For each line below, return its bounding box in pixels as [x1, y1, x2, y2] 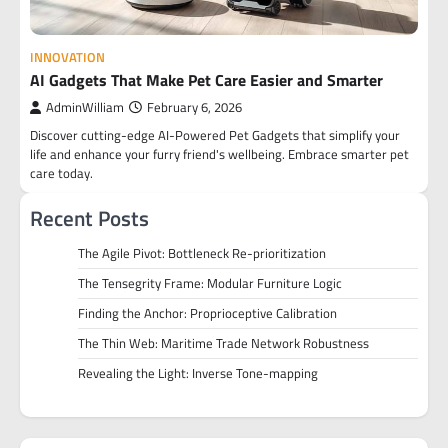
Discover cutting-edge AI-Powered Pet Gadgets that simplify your [30, 125, 400, 145]
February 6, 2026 [147, 98, 242, 117]
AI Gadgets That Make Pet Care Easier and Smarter [30, 68, 383, 92]
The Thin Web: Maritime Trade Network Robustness [78, 333, 369, 353]
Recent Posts [30, 202, 149, 234]
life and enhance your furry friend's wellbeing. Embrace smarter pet [30, 144, 409, 164]
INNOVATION [30, 48, 105, 67]
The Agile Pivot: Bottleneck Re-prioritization [78, 243, 326, 263]
